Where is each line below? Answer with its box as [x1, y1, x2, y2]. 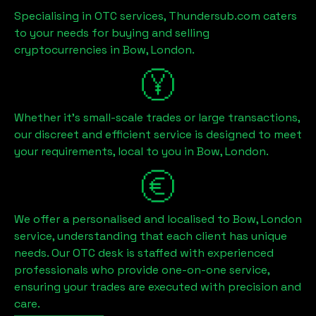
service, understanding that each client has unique [14, 228, 287, 243]
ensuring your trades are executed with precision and [14, 279, 301, 294]
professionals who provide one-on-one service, [14, 262, 269, 277]
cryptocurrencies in [14, 42, 123, 57]
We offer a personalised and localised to [14, 211, 233, 226]
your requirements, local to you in [14, 143, 197, 159]
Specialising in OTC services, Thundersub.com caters [14, 8, 297, 23]
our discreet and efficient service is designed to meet [14, 126, 302, 142]
